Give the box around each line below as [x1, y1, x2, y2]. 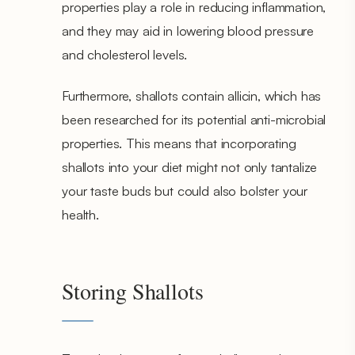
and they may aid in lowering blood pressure [62, 21, 315, 39]
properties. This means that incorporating [62, 134, 296, 151]
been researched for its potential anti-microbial [62, 110, 326, 128]
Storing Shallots [62, 275, 204, 306]
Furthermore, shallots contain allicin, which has [62, 86, 322, 104]
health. [62, 205, 99, 223]
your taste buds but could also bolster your [62, 181, 308, 199]
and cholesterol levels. [62, 45, 188, 63]
